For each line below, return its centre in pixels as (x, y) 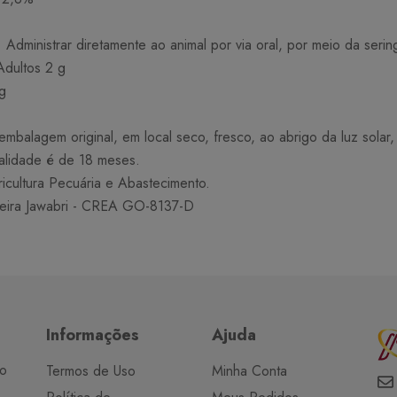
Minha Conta (249, 371)
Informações (93, 335)
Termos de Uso (91, 371)
